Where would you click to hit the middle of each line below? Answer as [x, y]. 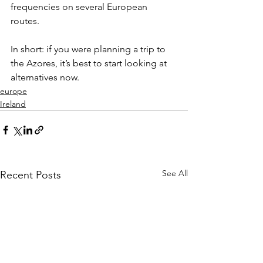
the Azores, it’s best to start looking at [90, 63]
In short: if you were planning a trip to [89, 49]
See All [175, 173]
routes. [25, 21]
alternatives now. [45, 77]
